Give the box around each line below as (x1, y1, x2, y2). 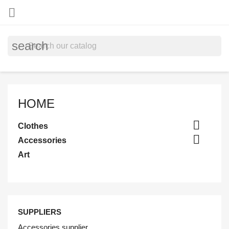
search (12, 39, 48, 53)
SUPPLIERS (18, 208, 61, 216)
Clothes (18, 122, 48, 130)
